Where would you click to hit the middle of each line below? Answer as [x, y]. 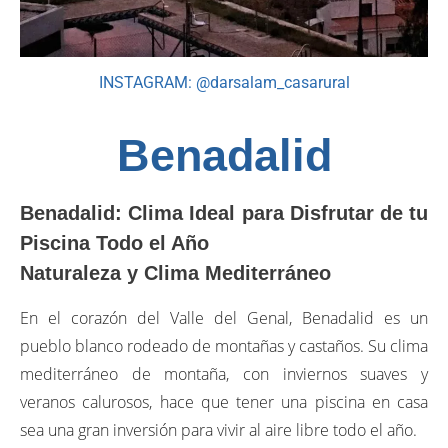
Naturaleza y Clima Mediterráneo [175, 272]
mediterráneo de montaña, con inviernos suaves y [224, 373]
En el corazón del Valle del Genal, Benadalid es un [224, 317]
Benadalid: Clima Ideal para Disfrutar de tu [224, 212]
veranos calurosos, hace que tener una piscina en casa [224, 401]
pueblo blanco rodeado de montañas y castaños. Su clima [224, 345]
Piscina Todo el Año [114, 242]
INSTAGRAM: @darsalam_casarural [224, 82]
